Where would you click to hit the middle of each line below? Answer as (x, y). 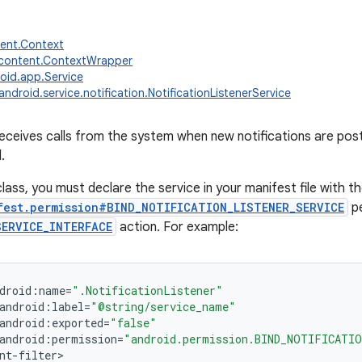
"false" (133, 323)
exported (78, 323)
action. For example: (177, 227)
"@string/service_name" (163, 307)
